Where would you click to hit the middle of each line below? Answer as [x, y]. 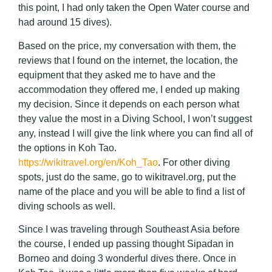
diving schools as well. [67, 206]
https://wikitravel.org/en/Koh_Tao [88, 162]
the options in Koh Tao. [67, 148]
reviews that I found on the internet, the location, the [128, 60]
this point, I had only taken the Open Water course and [134, 8]
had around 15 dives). [65, 22]
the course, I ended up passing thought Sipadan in [126, 244]
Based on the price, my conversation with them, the [127, 46]
